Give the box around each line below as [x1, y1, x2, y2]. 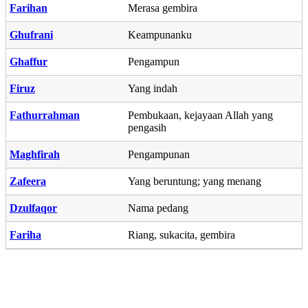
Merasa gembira [128, 1, 197, 14]
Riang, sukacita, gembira [128, 228, 235, 241]
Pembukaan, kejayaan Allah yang [128, 109, 273, 121]
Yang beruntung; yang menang [128, 175, 261, 187]
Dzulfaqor [10, 201, 57, 214]
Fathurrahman [10, 109, 80, 121]
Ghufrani [10, 28, 53, 41]
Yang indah [128, 82, 177, 94]
